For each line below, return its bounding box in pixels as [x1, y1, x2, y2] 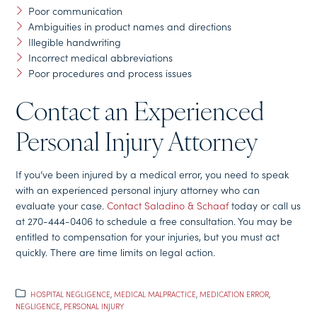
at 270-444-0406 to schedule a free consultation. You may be [16, 213, 293, 228]
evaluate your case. [16, 197, 108, 212]
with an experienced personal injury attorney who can [16, 182, 260, 197]
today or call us [229, 197, 301, 212]
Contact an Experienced [16, 101, 265, 127]
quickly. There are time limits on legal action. [16, 244, 216, 259]
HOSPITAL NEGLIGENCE [30, 289, 111, 300]
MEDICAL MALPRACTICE [114, 289, 197, 300]
